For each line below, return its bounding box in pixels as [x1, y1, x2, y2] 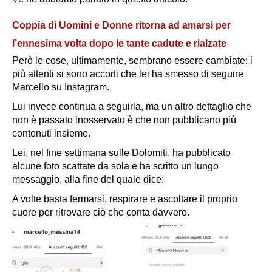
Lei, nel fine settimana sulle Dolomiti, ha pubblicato [12, 148, 231, 158]
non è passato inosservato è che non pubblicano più [12, 115, 236, 126]
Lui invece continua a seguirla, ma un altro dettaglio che [12, 101, 251, 112]
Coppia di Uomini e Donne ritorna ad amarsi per [12, 20, 231, 31]
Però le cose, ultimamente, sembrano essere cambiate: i [12, 55, 253, 66]
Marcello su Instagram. [12, 82, 109, 93]
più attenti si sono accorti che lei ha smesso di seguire [12, 69, 243, 80]
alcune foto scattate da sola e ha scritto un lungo [12, 161, 219, 172]
